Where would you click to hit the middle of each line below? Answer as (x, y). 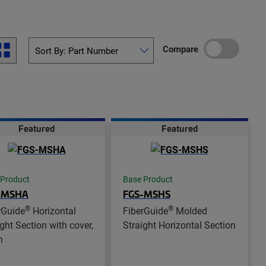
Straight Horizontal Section (179, 225)
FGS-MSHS (147, 194)
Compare (180, 49)
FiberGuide (145, 211)
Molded (190, 211)
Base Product (148, 180)
